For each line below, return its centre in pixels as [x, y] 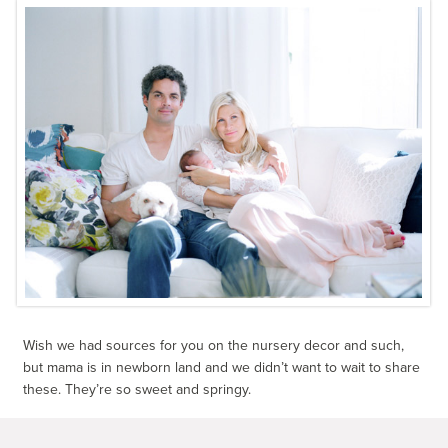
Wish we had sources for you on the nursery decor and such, [214, 345]
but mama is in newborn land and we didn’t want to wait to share [222, 367]
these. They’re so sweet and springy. [137, 389]
